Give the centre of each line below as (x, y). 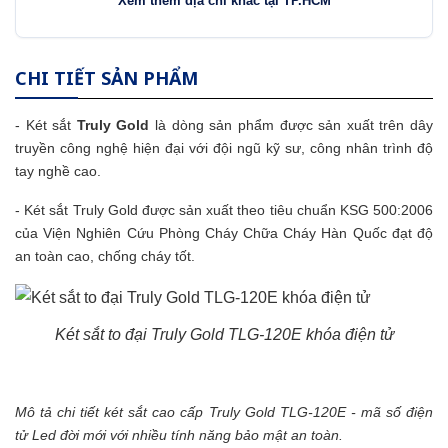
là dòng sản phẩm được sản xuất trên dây (291, 125)
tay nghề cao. (58, 171)
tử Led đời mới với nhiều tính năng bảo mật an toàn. (179, 435)
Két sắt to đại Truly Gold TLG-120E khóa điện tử (224, 335)
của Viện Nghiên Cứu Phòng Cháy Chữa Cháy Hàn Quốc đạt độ (224, 233)
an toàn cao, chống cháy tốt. (105, 256)
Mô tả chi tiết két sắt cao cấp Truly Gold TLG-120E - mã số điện (224, 412)
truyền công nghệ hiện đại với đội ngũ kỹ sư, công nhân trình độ (224, 148)
